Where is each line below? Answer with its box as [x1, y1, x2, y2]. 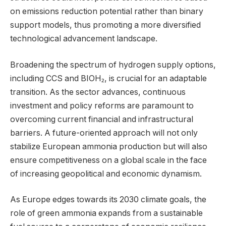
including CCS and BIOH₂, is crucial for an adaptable [10, 73, 207, 83]
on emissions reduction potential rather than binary [10, 7, 203, 17]
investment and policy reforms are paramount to [10, 100, 194, 110]
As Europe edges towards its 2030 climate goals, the [10, 195, 206, 205]
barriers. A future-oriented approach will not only [10, 128, 198, 138]
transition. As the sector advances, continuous [10, 87, 186, 97]
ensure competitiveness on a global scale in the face [10, 155, 207, 165]
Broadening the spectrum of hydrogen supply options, [10, 60, 216, 70]
